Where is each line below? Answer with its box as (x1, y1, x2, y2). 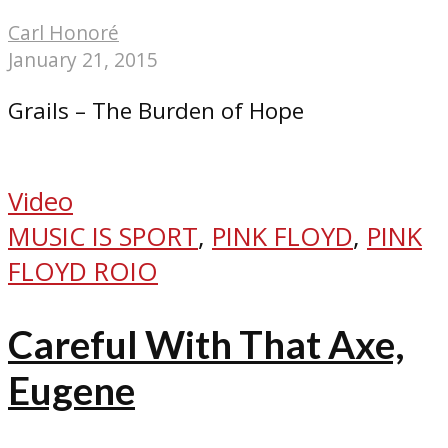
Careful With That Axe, (8, 320, 404, 367)
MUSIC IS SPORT (8, 218, 198, 254)
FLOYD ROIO (8, 253, 158, 289)
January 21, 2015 (8, 46, 158, 74)
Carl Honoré (8, 19, 119, 47)
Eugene (8, 366, 135, 413)
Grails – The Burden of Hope (8, 95, 304, 127)
